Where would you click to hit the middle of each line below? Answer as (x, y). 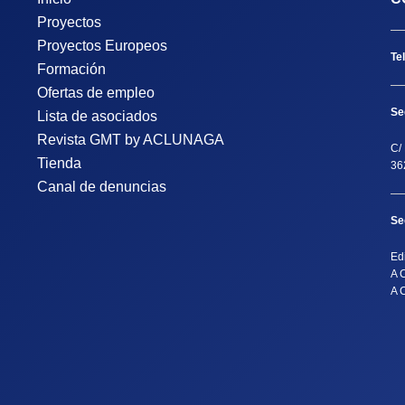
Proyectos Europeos (102, 45)
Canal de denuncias (101, 186)
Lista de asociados (97, 116)
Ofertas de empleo (95, 92)
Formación (71, 69)
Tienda (59, 163)
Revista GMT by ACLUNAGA (130, 139)
